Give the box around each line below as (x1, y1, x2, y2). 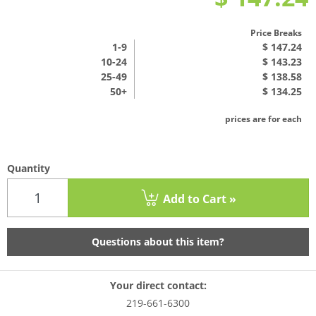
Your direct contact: (109, 279, 207, 292)
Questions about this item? (92, 235, 224, 248)
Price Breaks (250, 27, 302, 39)
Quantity (7, 162, 50, 175)
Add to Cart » (160, 191, 237, 207)
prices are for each (225, 113, 302, 125)
